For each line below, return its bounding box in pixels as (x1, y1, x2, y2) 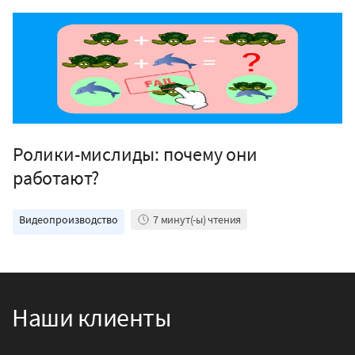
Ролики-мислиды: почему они (13, 141, 258, 166)
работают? (13, 165, 100, 190)
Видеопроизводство (19, 212, 118, 227)
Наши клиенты (12, 301, 171, 334)
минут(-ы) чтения (160, 212, 242, 227)
